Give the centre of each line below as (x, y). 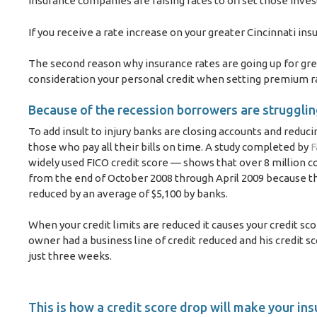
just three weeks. (70, 256)
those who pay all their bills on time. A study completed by (169, 146)
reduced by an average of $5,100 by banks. (128, 193)
